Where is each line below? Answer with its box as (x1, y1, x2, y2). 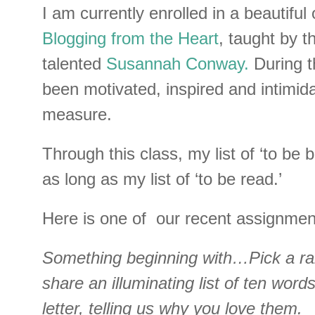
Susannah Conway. (106, 54, 249, 74)
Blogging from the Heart (42, 29, 219, 49)
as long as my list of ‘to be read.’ (42, 169, 282, 189)
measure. (42, 105, 112, 124)
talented (42, 54, 106, 74)
